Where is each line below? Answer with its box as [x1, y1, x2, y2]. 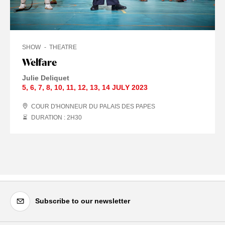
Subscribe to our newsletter [35, 197, 130, 205]
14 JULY [102, 83, 130, 91]
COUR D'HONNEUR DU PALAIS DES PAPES [31, 102, 155, 110]
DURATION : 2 [31, 114, 70, 121]
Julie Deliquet [22, 73, 69, 82]
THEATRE [49, 43, 77, 51]
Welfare [22, 56, 57, 68]
